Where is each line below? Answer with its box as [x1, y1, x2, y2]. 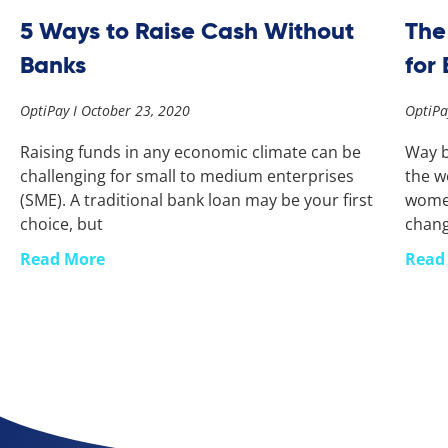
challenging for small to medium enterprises [20, 164, 354, 187]
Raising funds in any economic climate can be [20, 140, 361, 163]
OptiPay [20, 100, 73, 120]
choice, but [20, 212, 103, 235]
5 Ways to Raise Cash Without [20, 14, 354, 46]
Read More [20, 247, 105, 270]
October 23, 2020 [77, 100, 190, 120]
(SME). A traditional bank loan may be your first [20, 188, 373, 211]
